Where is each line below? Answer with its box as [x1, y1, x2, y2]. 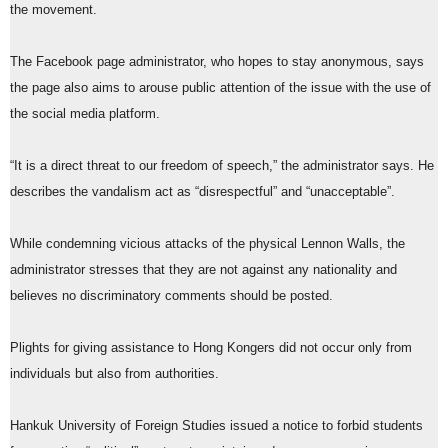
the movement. [10, 3, 97, 18]
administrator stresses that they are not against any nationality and [10, 263, 397, 278]
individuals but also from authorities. [10, 367, 223, 382]
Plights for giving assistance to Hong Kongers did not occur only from [10, 341, 412, 356]
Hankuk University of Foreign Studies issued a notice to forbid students [10, 419, 423, 434]
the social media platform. [10, 107, 160, 122]
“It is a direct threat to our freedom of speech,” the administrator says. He [10, 159, 434, 174]
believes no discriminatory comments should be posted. [10, 289, 333, 304]
